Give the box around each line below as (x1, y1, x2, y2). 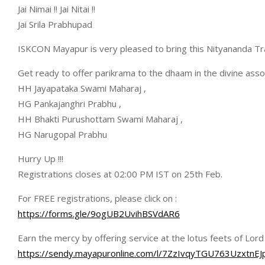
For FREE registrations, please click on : (18, 192, 177, 204)
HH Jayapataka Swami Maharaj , (18, 82, 146, 94)
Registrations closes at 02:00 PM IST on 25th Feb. (18, 168, 222, 180)
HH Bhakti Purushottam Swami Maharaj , (18, 113, 183, 125)
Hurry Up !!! (18, 153, 63, 164)
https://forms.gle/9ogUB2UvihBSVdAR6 (18, 208, 180, 219)
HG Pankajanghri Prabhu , (18, 98, 121, 109)
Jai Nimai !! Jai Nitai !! (18, 3, 95, 15)
